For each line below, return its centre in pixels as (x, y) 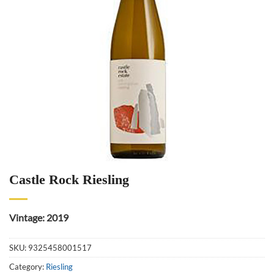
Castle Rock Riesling (69, 180)
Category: (28, 266)
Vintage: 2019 (39, 218)
